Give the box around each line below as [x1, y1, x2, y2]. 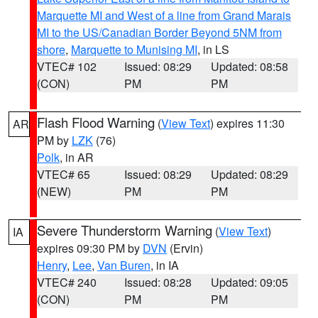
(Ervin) [167, 240, 203, 256]
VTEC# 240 [37, 274, 97, 290]
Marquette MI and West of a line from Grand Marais [37, 7, 291, 23]
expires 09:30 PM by [37, 240, 143, 256]
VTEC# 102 [37, 58, 97, 75]
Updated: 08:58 [211, 58, 289, 75]
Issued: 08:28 [124, 274, 192, 290]
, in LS [197, 41, 229, 57]
